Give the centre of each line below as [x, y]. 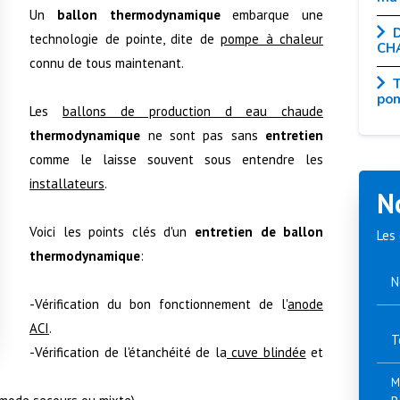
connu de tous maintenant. [107, 62]
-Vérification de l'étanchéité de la [128, 352]
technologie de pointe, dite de [125, 38]
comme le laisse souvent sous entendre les [177, 159]
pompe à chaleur [272, 38]
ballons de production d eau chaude [193, 111]
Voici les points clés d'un [112, 231]
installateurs [67, 183]
